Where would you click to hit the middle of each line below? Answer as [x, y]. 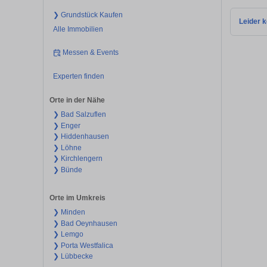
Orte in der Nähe [77, 100]
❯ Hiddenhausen [81, 137]
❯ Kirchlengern [77, 159]
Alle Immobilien [78, 29]
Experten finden [78, 76]
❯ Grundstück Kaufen [88, 15]
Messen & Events [91, 53]
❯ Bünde [67, 170]
